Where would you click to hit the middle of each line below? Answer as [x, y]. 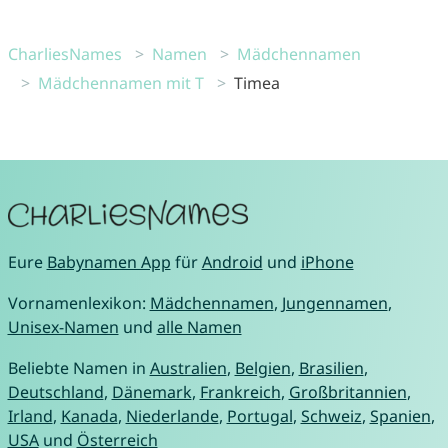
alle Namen [199, 327]
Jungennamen [334, 303]
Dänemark [151, 392]
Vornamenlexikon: [78, 303]
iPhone [327, 262]
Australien [188, 368]
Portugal [259, 416]
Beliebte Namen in [78, 368]
